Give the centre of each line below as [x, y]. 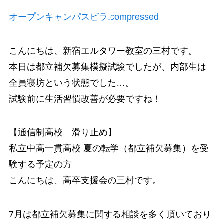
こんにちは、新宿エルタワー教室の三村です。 [103, 51]
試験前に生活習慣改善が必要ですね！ [85, 98]
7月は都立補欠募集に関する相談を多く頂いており [110, 214]
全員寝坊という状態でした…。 [71, 82]
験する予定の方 [40, 164]
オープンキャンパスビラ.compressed [84, 17]
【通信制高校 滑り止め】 [62, 132]
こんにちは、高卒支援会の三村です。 [85, 180]
